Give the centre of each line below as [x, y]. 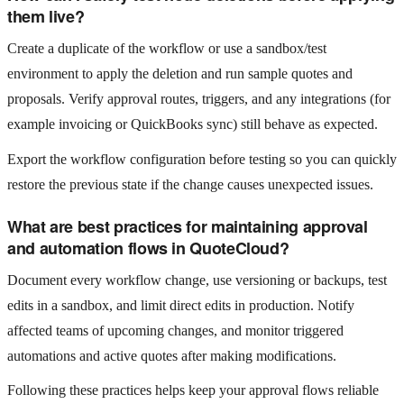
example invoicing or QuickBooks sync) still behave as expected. [193, 124]
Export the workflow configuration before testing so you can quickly [202, 159]
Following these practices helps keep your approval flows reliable [193, 390]
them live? [46, 16]
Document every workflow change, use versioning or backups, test [197, 280]
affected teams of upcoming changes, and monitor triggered [175, 330]
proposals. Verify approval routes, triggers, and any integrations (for [199, 99]
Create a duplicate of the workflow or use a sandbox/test [167, 49]
